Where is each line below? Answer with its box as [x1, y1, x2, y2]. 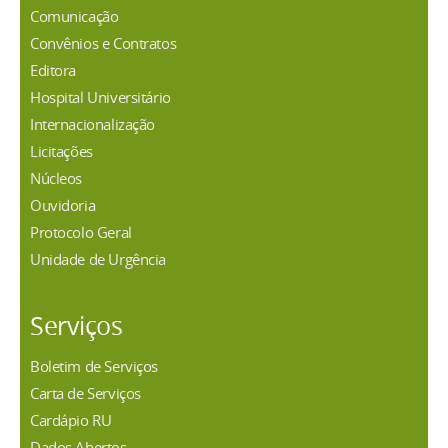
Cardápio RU [30, 410, 112, 431]
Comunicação [30, 6, 119, 27]
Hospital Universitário [30, 87, 171, 108]
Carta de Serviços [30, 383, 141, 404]
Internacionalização [30, 114, 156, 135]
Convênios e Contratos [30, 33, 177, 54]
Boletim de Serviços [30, 356, 159, 377]
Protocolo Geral [30, 222, 132, 243]
